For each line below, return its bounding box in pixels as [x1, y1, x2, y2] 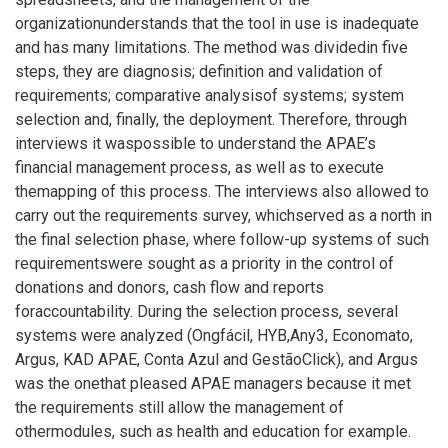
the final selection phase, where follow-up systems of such [15, 230, 429, 249]
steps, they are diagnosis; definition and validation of [15, 62, 383, 81]
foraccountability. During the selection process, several [15, 302, 398, 321]
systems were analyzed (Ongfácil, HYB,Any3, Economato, [15, 326, 413, 345]
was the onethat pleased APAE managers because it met [15, 374, 411, 393]
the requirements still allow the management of [15, 398, 344, 417]
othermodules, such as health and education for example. [15, 422, 411, 441]
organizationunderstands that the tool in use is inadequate [15, 14, 419, 33]
